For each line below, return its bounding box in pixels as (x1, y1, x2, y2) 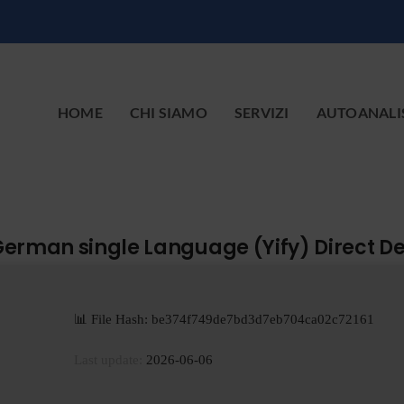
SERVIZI (234, 103, 289, 121)
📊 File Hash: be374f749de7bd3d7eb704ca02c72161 (74, 312, 374, 326)
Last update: (74, 353, 142, 367)
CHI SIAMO (129, 103, 207, 121)
